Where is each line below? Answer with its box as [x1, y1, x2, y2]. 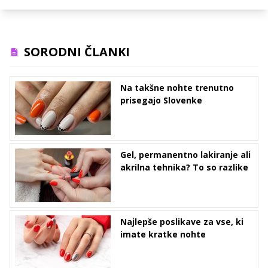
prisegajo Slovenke [120, 95, 202, 106]
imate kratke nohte [120, 229, 206, 240]
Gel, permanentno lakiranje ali [120, 149, 251, 161]
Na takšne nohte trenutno [120, 82, 234, 94]
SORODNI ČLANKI [24, 44, 130, 60]
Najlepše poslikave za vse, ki [120, 216, 243, 228]
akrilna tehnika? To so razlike [120, 162, 248, 173]
